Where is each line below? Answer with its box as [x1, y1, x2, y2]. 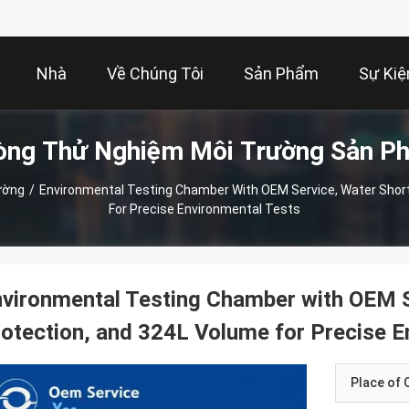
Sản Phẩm [244, 64, 319, 84]
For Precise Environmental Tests [109, 202, 300, 216]
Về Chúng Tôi [107, 64, 204, 84]
